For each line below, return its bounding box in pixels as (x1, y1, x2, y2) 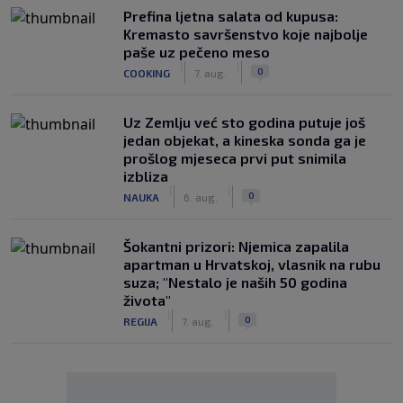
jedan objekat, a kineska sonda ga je (123, 131, 366, 148)
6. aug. (184, 190, 218, 203)
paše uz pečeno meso (123, 43, 270, 60)
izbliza (123, 167, 168, 184)
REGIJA (123, 314, 157, 327)
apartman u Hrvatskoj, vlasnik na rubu (123, 255, 381, 273)
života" (123, 291, 171, 309)
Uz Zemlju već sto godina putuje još (123, 113, 365, 130)
